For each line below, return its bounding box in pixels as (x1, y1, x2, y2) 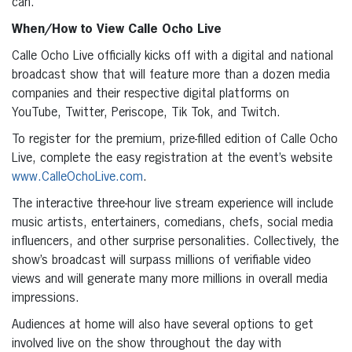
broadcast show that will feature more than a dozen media (12, 69, 330, 82)
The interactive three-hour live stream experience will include (12, 198, 333, 211)
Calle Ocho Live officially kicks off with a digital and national (12, 50, 333, 64)
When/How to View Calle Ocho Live (12, 24, 222, 37)
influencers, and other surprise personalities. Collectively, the (12, 236, 339, 249)
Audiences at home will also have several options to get (12, 319, 313, 332)
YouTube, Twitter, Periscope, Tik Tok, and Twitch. (12, 107, 280, 120)
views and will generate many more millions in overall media (12, 273, 328, 287)
